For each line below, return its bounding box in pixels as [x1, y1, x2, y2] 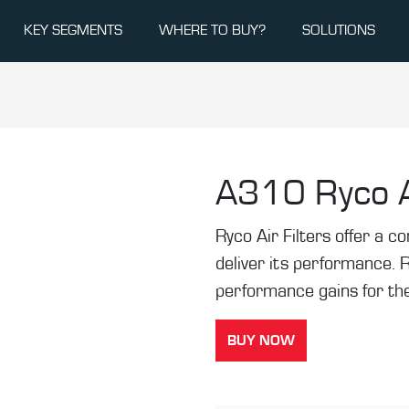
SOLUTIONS [302, 22, 375, 37]
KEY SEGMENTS [24, 22, 122, 37]
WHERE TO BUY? [159, 22, 266, 37]
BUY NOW [227, 333, 295, 349]
